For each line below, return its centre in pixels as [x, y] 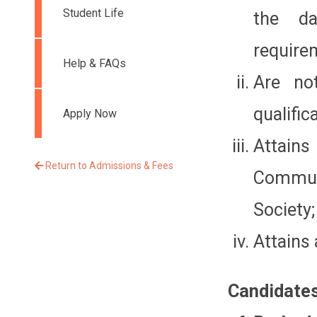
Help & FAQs [94, 63]
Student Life [93, 13]
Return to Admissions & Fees [108, 166]
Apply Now [90, 114]
